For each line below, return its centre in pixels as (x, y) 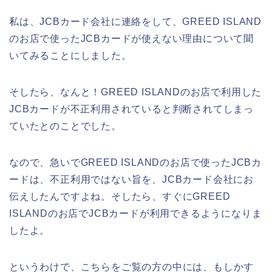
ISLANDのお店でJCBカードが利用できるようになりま (136, 213)
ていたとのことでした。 (65, 126)
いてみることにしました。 (70, 55)
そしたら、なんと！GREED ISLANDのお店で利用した (136, 92)
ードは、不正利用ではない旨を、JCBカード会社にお (131, 179)
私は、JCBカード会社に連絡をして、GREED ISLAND (136, 21)
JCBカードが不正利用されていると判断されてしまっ (131, 109)
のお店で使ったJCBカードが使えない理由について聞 (131, 38)
